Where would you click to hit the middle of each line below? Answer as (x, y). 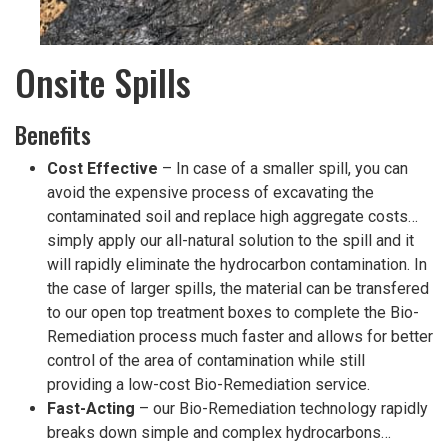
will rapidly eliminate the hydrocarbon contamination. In (237, 264)
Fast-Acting (91, 408)
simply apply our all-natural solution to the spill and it (230, 240)
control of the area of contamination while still (206, 360)
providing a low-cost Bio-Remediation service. (208, 384)
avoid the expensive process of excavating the (210, 192)
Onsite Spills (103, 81)
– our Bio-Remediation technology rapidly (281, 408)
